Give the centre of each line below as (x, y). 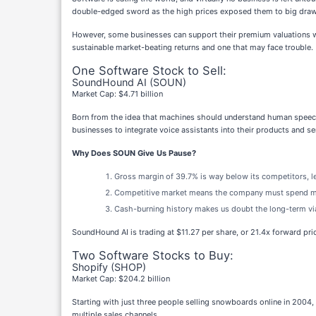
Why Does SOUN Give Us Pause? (134, 153)
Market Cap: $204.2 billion (121, 279)
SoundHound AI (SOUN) (129, 82)
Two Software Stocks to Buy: (153, 255)
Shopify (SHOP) (109, 267)
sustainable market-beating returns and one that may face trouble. (193, 47)
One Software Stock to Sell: (149, 71)
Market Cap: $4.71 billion (117, 94)
